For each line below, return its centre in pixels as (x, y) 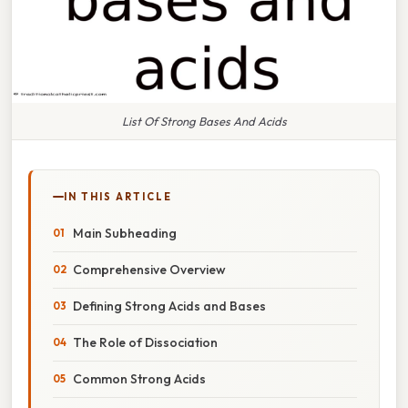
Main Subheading (125, 233)
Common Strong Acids (139, 378)
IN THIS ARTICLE (118, 196)
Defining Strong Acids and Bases (169, 306)
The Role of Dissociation (145, 342)
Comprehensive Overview (149, 269)
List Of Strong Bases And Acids (204, 121)
